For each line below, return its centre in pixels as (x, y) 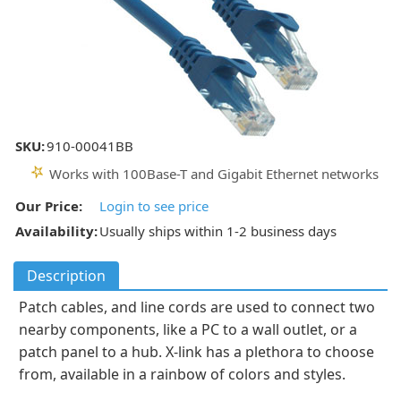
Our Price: (49, 206)
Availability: (56, 231)
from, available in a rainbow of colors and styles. (182, 374)
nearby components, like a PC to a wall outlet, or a (188, 329)
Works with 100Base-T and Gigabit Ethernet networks (214, 174)
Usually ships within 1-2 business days (218, 231)
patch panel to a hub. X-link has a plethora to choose (196, 352)
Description (66, 276)
